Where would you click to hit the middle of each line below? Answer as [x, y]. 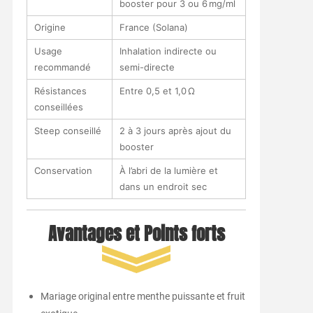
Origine [50, 27]
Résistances [60, 90]
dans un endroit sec [163, 186]
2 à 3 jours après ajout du [175, 130]
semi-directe [147, 67]
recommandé [62, 67]
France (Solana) [153, 27]
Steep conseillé [67, 130]
